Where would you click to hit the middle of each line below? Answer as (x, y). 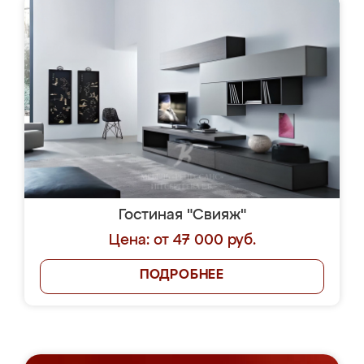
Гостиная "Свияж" (182, 215)
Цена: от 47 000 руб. (182, 240)
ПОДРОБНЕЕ (182, 275)
